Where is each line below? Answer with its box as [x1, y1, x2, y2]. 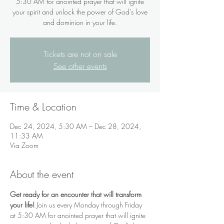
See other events [53, 60, 107, 71]
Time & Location [10, 99, 76, 113]
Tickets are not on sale [43, 48, 117, 59]
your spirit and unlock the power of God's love [12, 6, 147, 16]
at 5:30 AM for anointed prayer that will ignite [10, 210, 147, 220]
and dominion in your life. [43, 17, 117, 27]
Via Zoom [10, 140, 38, 150]
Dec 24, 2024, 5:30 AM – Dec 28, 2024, [10, 121, 141, 131]
